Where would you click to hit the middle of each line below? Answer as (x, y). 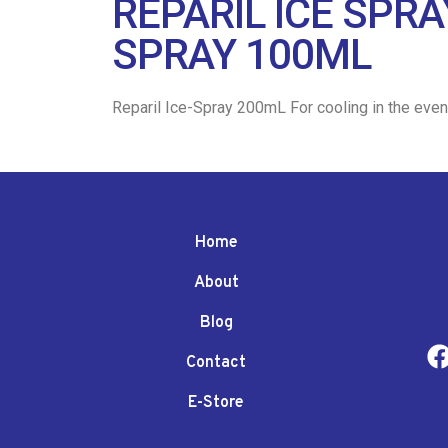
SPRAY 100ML (241, 54)
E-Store (216, 402)
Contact (216, 362)
